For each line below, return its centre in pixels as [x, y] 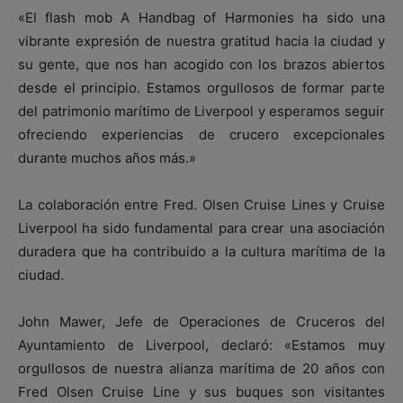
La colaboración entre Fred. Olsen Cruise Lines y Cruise [201, 205]
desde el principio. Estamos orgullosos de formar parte [201, 88]
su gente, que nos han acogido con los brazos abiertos [201, 65]
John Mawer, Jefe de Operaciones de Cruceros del [201, 322]
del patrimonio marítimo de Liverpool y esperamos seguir [201, 112]
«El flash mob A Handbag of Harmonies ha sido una [201, 18]
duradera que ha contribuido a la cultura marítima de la [201, 252]
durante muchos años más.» [107, 158]
